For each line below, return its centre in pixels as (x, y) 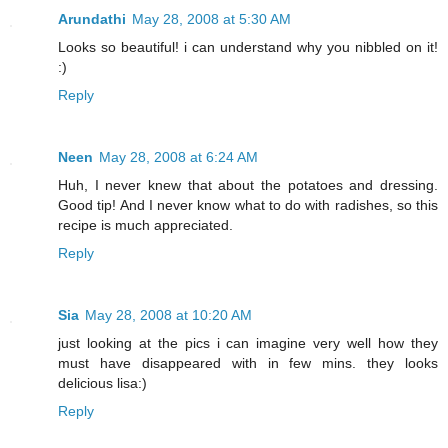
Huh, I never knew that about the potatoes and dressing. (248, 185)
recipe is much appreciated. (145, 225)
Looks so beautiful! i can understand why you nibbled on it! (248, 47)
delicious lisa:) (102, 383)
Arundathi (92, 19)
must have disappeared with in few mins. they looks (248, 363)
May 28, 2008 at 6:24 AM (178, 157)
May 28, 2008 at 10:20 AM (168, 315)
